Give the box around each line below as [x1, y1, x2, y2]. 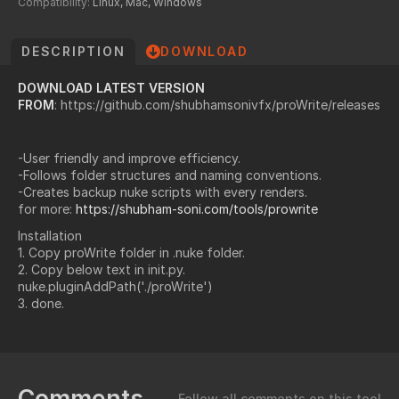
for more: [18, 200, 76, 216]
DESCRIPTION [21, 44, 126, 59]
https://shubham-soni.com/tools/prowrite [76, 200, 318, 216]
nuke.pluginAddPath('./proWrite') [18, 278, 213, 294]
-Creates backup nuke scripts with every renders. [18, 183, 307, 199]
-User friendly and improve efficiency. [18, 150, 240, 166]
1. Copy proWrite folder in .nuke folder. [18, 244, 245, 260]
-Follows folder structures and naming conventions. [18, 167, 322, 183]
